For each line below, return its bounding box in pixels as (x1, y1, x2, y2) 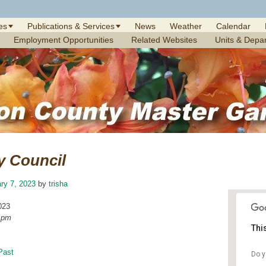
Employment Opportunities (14, 35, 113, 45)
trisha (49, 179, 68, 188)
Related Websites (131, 35, 197, 45)
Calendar (216, 21, 251, 31)
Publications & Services (27, 21, 115, 31)
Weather (170, 21, 202, 31)
